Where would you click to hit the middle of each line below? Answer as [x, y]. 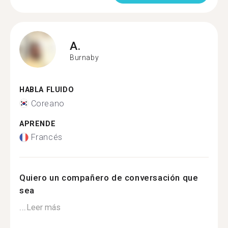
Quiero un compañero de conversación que [109, 178]
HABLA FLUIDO [47, 90]
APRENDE [38, 124]
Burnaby [84, 57]
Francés [47, 137]
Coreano [48, 103]
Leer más [43, 207]
